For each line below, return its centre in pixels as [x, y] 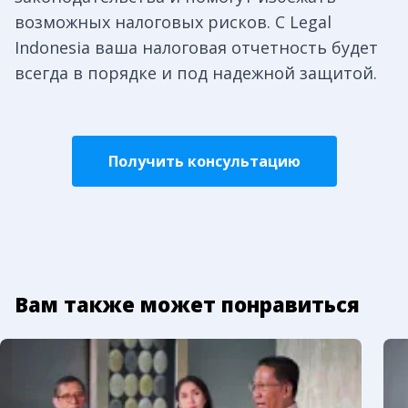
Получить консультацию [204, 162]
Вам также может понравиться [187, 305]
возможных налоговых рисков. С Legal [173, 22]
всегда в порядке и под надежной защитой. [196, 73]
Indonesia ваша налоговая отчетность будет [196, 48]
